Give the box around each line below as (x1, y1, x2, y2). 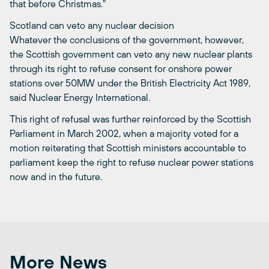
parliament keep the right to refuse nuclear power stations (10, 156, 253, 168)
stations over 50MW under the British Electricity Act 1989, (10, 77, 250, 88)
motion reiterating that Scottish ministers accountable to (10, 142, 246, 153)
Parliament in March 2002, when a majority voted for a (10, 127, 238, 139)
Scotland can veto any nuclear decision (10, 19, 174, 31)
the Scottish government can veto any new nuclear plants (10, 48, 252, 59)
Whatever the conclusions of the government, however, (10, 34, 244, 45)
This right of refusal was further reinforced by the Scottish (10, 113, 251, 124)
